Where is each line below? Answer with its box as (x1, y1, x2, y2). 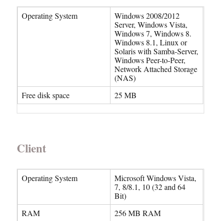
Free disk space (22, 90, 70, 100)
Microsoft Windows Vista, (114, 173, 197, 183)
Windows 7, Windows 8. (114, 28, 192, 38)
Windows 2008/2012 (114, 10, 180, 21)
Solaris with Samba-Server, (114, 46, 199, 56)
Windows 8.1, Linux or (114, 37, 187, 47)
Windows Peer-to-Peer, (114, 55, 186, 65)
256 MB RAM (114, 208, 161, 218)
